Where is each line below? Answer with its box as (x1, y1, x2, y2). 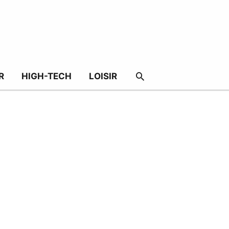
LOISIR (88, 71, 117, 81)
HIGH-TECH (21, 71, 72, 81)
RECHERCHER (133, 69, 212, 82)
